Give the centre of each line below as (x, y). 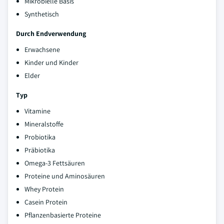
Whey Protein (44, 189)
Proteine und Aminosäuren (65, 176)
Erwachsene (42, 49)
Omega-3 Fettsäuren (55, 163)
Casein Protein (46, 202)
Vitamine (37, 111)
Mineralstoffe (44, 124)
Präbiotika (40, 150)
